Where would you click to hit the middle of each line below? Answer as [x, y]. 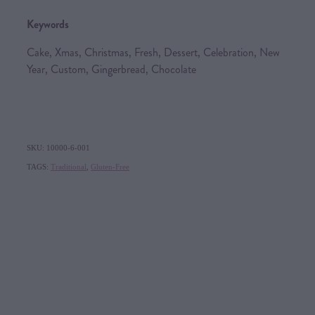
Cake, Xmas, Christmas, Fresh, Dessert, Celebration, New [153, 52]
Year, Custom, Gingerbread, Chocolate [111, 69]
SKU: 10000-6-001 [58, 147]
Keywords [48, 24]
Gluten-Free [110, 166]
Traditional [69, 166]
